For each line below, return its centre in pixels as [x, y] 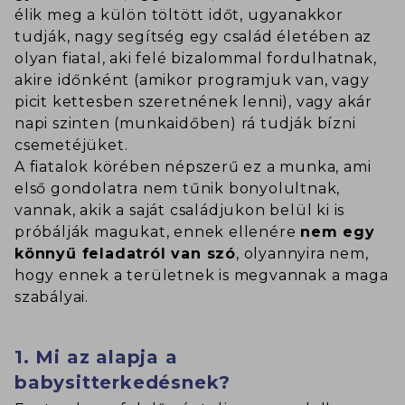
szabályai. [52, 297]
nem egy [338, 232]
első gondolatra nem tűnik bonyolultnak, [178, 189]
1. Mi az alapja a [96, 358]
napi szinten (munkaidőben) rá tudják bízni [185, 124]
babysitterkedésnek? [123, 383]
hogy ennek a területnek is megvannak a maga [202, 276]
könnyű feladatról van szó [125, 254]
